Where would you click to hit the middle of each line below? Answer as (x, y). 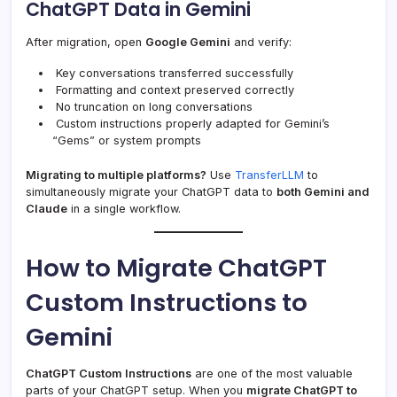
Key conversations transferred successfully (173, 74)
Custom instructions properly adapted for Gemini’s (191, 124)
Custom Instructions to (167, 303)
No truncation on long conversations (152, 107)
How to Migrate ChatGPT (176, 269)
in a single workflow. (124, 209)
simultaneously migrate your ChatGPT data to (151, 192)
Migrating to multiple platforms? (116, 175)
